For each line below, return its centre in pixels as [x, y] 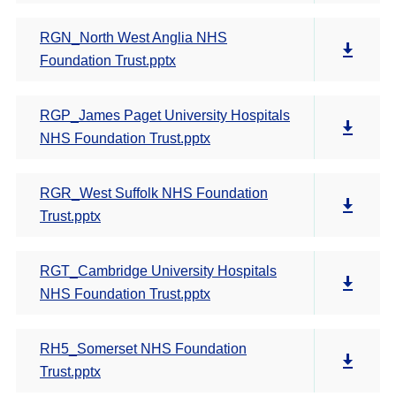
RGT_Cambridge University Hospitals [158, 271]
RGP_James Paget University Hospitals [165, 115]
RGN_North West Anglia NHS [133, 38]
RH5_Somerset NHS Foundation [143, 349]
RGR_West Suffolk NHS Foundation [154, 193]
